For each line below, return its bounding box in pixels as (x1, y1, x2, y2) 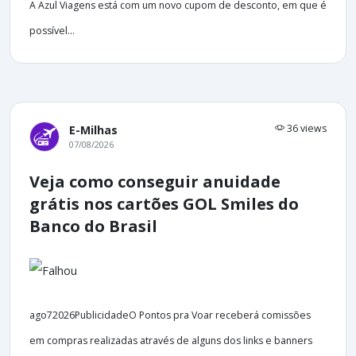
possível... (29, 24, 75, 38)
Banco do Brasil (29, 215, 157, 238)
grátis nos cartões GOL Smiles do (29, 193, 299, 215)
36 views (284, 122, 327, 136)
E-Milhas (69, 122, 118, 138)
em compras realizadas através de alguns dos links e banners (29, 333, 312, 347)
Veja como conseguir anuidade (29, 171, 281, 193)
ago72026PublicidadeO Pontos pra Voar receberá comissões (29, 308, 311, 322)
